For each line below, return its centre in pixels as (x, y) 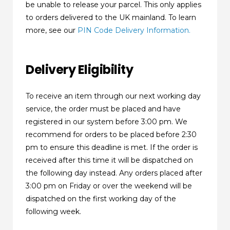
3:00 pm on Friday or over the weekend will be (109, 186)
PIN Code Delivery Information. (134, 30)
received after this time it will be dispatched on (110, 160)
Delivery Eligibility (80, 69)
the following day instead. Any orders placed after (114, 173)
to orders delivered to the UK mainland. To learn (111, 17)
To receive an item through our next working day (113, 96)
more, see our (52, 30)
